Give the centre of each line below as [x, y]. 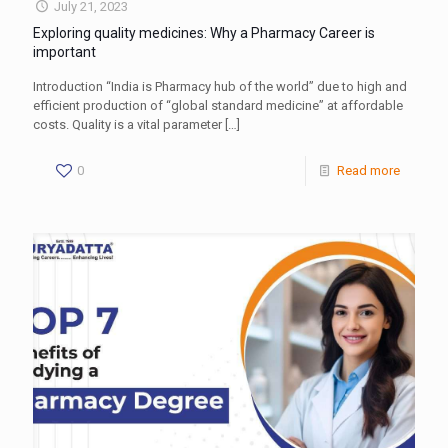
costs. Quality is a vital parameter [127, 124]
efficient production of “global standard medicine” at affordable [218, 105]
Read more [368, 170]
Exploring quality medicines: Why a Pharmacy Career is [204, 32]
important [64, 51]
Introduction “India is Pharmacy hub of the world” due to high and [220, 86]
